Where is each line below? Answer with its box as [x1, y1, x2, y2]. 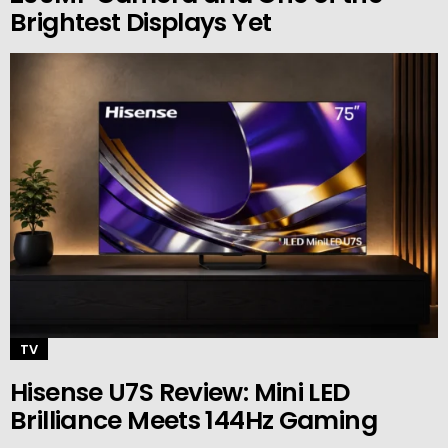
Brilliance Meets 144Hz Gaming [10, 402, 377, 438]
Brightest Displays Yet [10, 4, 272, 40]
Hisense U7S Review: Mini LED [10, 374, 350, 410]
